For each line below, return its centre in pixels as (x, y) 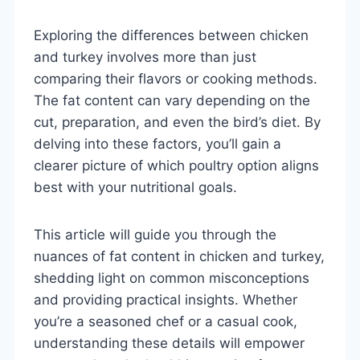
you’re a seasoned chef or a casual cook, (166, 321)
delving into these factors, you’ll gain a (157, 143)
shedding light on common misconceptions (172, 278)
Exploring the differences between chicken (171, 35)
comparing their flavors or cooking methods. (176, 78)
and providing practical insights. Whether (166, 299)
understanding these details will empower (169, 343)
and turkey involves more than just (145, 57)
